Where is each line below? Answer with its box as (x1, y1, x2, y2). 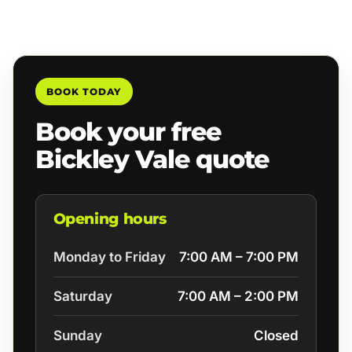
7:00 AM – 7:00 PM (179, 249, 299, 266)
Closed (254, 327, 299, 343)
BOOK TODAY (46, 85, 122, 97)
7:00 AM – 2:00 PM (178, 288, 299, 305)
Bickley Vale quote (35, 144, 269, 175)
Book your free (35, 116, 222, 148)
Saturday (53, 288, 112, 305)
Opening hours (53, 210, 167, 229)
